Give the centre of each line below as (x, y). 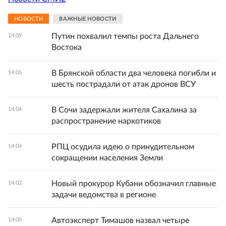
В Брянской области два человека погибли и (134, 73)
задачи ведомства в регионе (104, 195)
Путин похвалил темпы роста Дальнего (125, 36)
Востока (67, 47)
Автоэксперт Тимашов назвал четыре (120, 220)
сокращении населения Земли (107, 158)
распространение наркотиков (106, 121)
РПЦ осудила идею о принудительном (123, 147)
